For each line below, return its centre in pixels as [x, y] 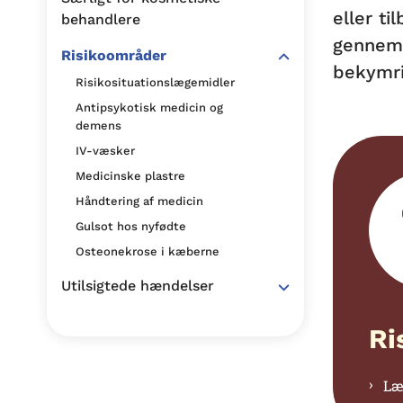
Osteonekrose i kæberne [148, 251]
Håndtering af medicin [139, 201]
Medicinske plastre [130, 176]
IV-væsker [105, 151]
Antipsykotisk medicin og [149, 107]
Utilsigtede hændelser [138, 286]
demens [99, 125]
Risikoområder [114, 55]
